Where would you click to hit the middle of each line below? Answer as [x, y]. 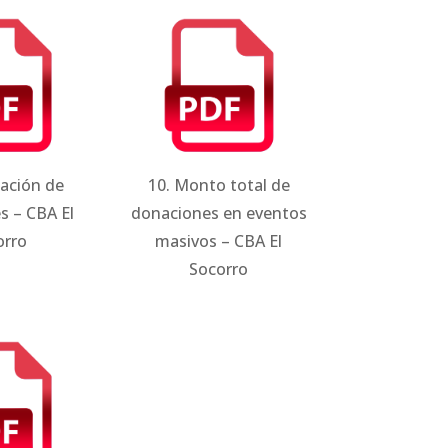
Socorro [219, 269]
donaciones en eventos [218, 213]
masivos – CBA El [219, 241]
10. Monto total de [218, 185]
